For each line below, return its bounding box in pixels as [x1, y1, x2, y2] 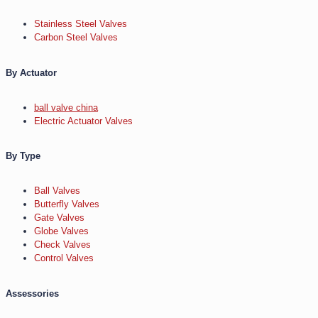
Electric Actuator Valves [34, 115, 133, 126]
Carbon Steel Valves [34, 32, 118, 43]
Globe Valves [34, 226, 89, 237]
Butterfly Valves [34, 199, 99, 210]
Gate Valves [34, 212, 84, 224]
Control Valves [34, 253, 94, 264]
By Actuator [6, 67, 57, 78]
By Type [6, 150, 40, 162]
